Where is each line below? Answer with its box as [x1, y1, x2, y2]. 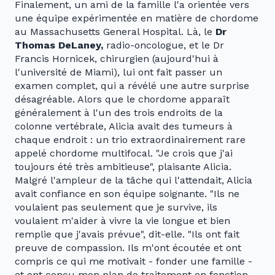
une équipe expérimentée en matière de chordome [15, 12, 258, 25]
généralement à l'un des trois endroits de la [15, 107, 223, 119]
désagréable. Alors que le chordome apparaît [15, 93, 230, 106]
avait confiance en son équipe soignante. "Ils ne [15, 188, 239, 200]
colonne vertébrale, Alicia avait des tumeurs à [15, 120, 233, 133]
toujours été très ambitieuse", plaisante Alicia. [15, 161, 231, 173]
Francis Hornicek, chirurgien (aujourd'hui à [15, 53, 219, 65]
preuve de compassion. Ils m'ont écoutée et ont [15, 242, 241, 254]
